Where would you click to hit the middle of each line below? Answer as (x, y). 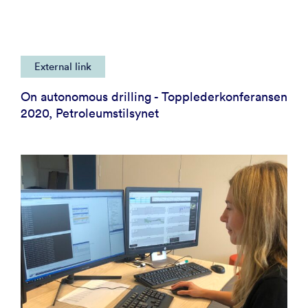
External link (63, 66)
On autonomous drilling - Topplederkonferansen (154, 96)
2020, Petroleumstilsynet (90, 113)
